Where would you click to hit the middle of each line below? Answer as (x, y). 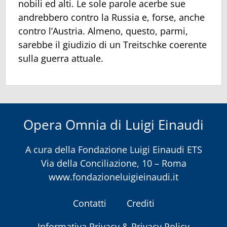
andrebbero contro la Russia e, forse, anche (111, 17)
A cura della (51, 150)
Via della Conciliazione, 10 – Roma (113, 163)
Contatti (89, 203)
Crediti (140, 203)
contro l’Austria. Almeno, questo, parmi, (103, 31)
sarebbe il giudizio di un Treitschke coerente (112, 45)
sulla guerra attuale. (61, 59)
